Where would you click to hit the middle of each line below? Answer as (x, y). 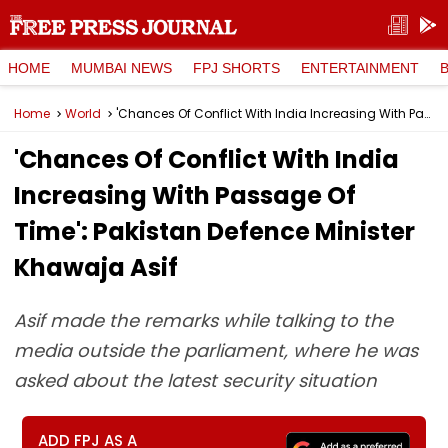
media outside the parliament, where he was (216, 350)
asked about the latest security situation (195, 380)
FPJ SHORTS (236, 67)
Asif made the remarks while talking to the (203, 320)
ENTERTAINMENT (360, 67)
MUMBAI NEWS (121, 67)
